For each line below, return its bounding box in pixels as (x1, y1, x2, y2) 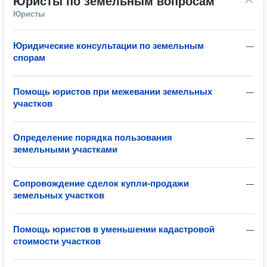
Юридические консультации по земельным (13, 41, 204, 51)
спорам (13, 52, 45, 63)
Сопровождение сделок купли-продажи (13, 178, 189, 188)
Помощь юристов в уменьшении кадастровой (13, 224, 215, 234)
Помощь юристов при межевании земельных (13, 86, 212, 97)
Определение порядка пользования (13, 132, 172, 142)
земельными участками (13, 144, 117, 154)
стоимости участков (13, 236, 101, 246)
